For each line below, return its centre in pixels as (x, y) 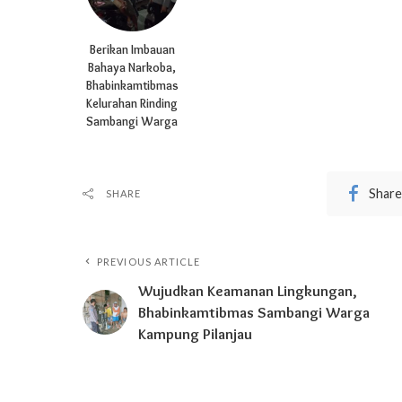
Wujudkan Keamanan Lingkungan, (248, 291)
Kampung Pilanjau (195, 334)
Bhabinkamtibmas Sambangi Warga (254, 313)
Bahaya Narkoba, (132, 68)
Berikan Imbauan (132, 50)
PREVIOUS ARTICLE (149, 262)
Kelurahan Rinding (132, 104)
